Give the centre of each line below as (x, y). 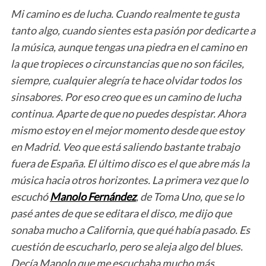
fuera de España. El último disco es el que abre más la (130, 164)
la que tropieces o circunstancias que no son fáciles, (127, 64)
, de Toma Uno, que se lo (190, 197)
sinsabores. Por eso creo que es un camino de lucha (126, 97)
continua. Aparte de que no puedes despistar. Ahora (128, 114)
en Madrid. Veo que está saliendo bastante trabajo (125, 147)
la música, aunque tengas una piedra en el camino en (129, 47)
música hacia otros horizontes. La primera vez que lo (129, 180)
